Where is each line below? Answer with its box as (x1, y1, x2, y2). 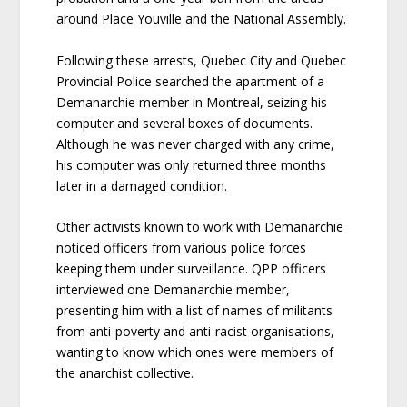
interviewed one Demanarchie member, (56, 281, 291, 299)
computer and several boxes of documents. (56, 114, 313, 132)
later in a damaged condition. (56, 176, 228, 194)
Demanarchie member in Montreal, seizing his (56, 93, 328, 111)
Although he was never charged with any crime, (56, 134, 335, 153)
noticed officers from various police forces (56, 239, 307, 257)
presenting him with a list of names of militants (56, 302, 333, 320)
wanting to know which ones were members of (56, 343, 334, 362)
